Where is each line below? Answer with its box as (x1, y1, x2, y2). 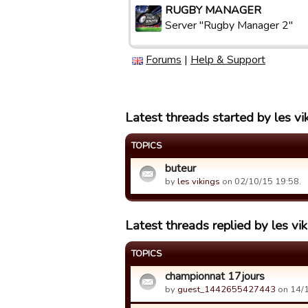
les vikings (177, 175, 220, 188)
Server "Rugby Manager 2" (165, 18, 293, 33)
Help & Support (190, 52, 265, 67)
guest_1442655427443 (177, 283, 276, 296)
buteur (165, 161, 196, 176)
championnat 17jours (165, 269, 265, 284)
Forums (146, 52, 181, 67)
